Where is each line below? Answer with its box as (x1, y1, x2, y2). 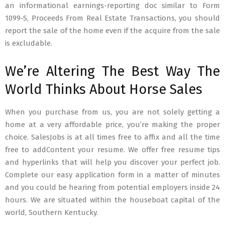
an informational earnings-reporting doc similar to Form (5, 1, 220, 11)
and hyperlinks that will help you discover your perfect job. (5, 158, 220, 167)
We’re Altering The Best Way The (5, 63, 220, 80)
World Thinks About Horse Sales (5, 81, 202, 98)
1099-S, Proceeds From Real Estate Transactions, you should (5, 14, 220, 23)
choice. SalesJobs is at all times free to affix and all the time (5, 133, 220, 142)
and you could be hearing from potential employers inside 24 (5, 183, 220, 192)
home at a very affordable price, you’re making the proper (5, 120, 220, 130)
